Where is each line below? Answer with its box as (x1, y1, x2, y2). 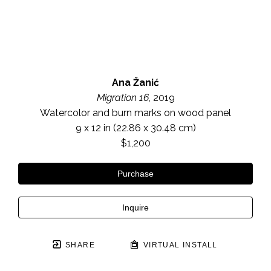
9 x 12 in (75, 122, 111, 134)
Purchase (117, 169, 154, 179)
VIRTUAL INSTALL (140, 241, 218, 250)
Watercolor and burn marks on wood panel (40, 107, 231, 119)
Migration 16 (96, 92, 149, 104)
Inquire (122, 203, 149, 213)
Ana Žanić (112, 77, 159, 89)
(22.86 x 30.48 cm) (110, 122, 196, 134)
